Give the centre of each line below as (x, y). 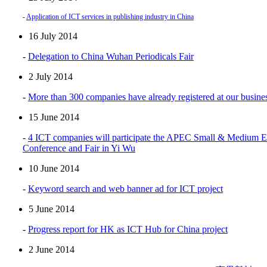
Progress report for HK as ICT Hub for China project (128, 229)
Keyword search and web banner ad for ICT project (125, 188)
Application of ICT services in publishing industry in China (110, 16)
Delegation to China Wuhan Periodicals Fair (111, 56)
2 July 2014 (51, 76)
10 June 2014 (54, 168)
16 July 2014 (53, 36)
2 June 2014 (52, 249)
